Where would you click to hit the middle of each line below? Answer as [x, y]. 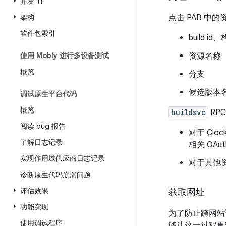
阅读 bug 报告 [43, 126]
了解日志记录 [41, 142]
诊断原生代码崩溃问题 [55, 175]
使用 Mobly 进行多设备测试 [65, 55]
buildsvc [188, 112]
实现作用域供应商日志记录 [63, 158]
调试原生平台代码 [48, 94]
